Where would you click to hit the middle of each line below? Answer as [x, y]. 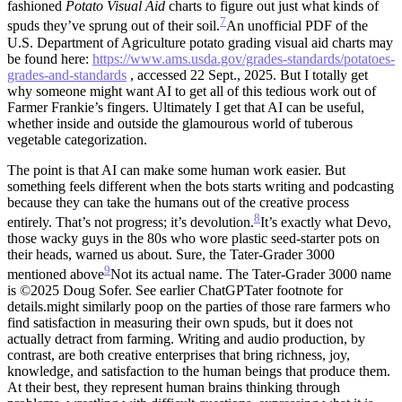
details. [27, 307]
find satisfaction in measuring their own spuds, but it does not [180, 323]
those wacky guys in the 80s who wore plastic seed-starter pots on [193, 238]
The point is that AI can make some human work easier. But [176, 170]
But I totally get [322, 74]
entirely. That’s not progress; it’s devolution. [131, 222]
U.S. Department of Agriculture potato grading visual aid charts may [200, 42]
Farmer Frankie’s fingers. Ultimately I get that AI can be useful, [186, 107]
